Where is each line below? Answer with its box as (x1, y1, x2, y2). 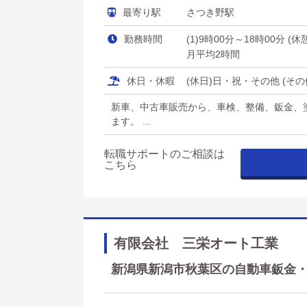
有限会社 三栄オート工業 (114, 236, 278, 251)
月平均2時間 (186, 49, 240, 60)
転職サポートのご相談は (104, 148, 225, 160)
